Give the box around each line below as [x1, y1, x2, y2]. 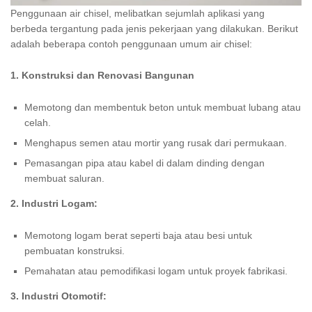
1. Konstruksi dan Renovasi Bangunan [10, 70, 194, 81]
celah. [24, 117, 51, 129]
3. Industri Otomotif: [10, 290, 107, 302]
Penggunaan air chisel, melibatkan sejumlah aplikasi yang [10, 7, 265, 19]
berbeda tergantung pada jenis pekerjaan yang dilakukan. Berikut [10, 22, 298, 34]
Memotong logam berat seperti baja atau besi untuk [24, 229, 252, 241]
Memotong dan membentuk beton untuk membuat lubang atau [24, 102, 301, 114]
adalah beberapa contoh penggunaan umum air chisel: [10, 38, 252, 49]
